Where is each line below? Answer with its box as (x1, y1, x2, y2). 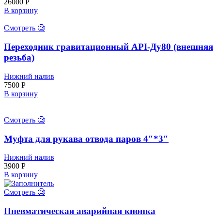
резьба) (4, 52, 34, 63)
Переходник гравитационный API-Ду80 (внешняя (4, 42, 213, 52)
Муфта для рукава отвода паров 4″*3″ (4, 133, 169, 144)
